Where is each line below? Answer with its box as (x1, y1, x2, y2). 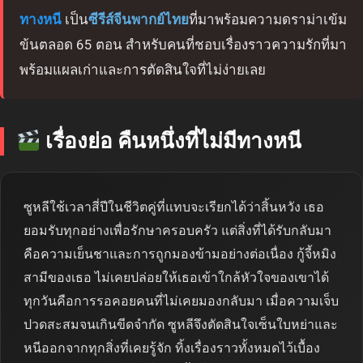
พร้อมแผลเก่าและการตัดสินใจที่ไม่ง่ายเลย (19, 62, 266, 79)
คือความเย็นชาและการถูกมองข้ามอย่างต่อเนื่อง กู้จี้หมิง (23, 246, 336, 263)
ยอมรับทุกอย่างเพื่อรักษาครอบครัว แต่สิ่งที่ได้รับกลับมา (23, 223, 331, 239)
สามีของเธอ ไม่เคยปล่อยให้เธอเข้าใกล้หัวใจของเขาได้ (23, 270, 329, 286)
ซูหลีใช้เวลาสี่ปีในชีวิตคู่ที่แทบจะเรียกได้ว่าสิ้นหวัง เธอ (23, 199, 324, 216)
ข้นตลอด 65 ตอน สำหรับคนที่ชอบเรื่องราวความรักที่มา (19, 36, 347, 53)
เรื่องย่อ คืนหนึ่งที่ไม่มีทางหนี (40, 129, 301, 154)
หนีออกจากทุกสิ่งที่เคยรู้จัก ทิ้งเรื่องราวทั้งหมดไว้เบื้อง (23, 340, 320, 357)
